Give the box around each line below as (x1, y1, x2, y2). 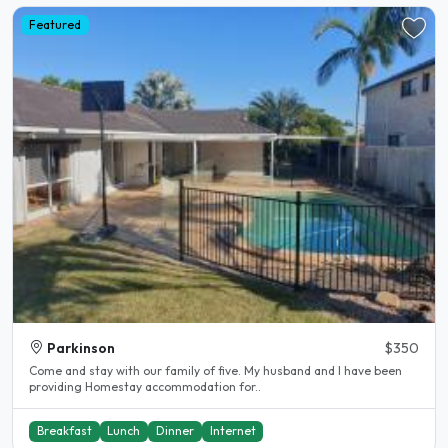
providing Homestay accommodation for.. (29, 378, 261, 394)
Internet (209, 423, 256, 439)
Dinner (155, 423, 194, 439)
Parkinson (47, 338, 115, 357)
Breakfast (36, 423, 92, 439)
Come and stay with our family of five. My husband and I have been (29, 362, 244, 378)
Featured (28, 16, 81, 32)
